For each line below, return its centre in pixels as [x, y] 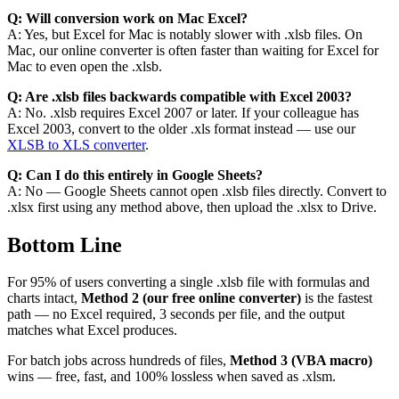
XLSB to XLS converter [76, 144]
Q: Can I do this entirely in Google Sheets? [135, 175]
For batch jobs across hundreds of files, [118, 361]
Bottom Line [65, 244]
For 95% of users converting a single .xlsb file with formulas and [188, 282]
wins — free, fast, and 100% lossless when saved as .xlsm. [171, 377]
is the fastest [337, 298]
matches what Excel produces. [92, 330]
